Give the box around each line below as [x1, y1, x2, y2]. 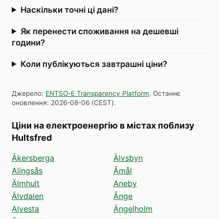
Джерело [12, 89, 42, 97]
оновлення [12, 98, 47, 107]
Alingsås [12, 165, 43, 175]
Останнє [153, 89, 180, 97]
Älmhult [12, 178, 40, 188]
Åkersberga [12, 153, 54, 163]
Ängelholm [113, 203, 153, 214]
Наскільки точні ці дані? [20, 4, 118, 15]
